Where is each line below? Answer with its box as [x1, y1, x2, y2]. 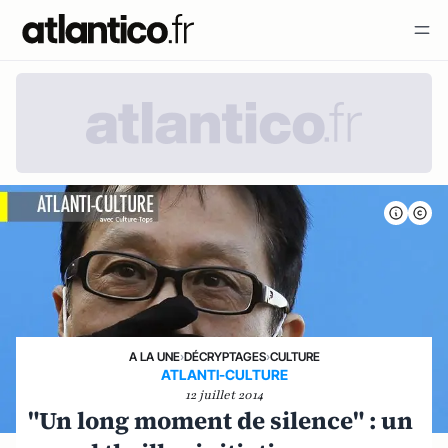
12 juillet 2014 [185, 386, 263, 403]
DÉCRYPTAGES [183, 348, 266, 364]
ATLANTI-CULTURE [160, 365, 288, 383]
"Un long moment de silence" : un [28, 403, 413, 437]
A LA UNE [128, 348, 180, 364]
